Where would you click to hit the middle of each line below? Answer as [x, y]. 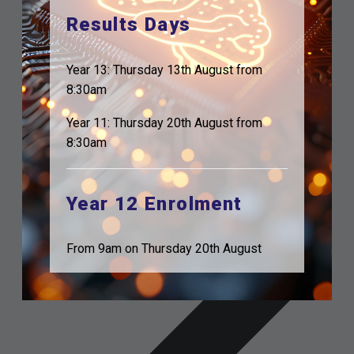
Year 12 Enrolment [154, 204]
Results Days [128, 25]
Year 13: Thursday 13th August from [164, 70]
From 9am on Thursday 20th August [164, 249]
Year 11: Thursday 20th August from [164, 123]
